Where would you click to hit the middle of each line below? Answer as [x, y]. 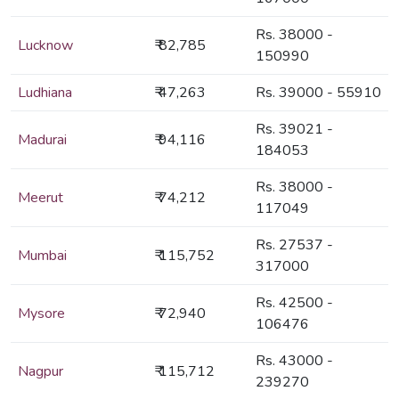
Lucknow [45, 46]
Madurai [42, 140]
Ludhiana [45, 93]
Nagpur [41, 372]
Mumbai [42, 256]
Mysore [41, 314]
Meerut [41, 198]
